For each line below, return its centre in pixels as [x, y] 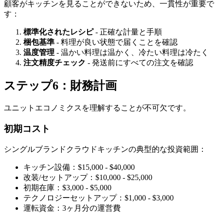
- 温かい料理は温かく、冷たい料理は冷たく [132, 53]
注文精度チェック [54, 63]
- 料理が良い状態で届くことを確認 [116, 42]
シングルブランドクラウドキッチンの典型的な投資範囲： [105, 149]
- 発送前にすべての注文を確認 [139, 63]
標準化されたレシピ [58, 32]
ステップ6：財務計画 [60, 86]
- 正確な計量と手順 [128, 32]
